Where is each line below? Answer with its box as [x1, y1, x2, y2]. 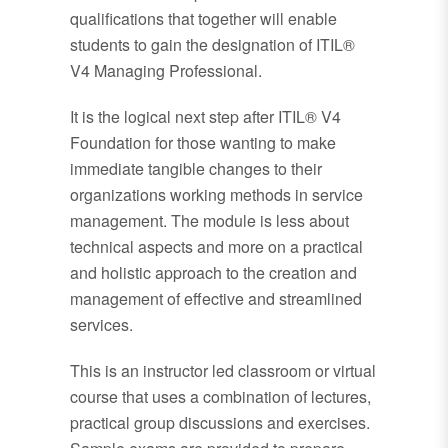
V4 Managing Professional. [70, 59, 262, 83]
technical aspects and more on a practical [70, 235, 363, 259]
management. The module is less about [70, 209, 349, 233]
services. [70, 313, 133, 337]
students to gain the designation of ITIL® [70, 33, 355, 57]
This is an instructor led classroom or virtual [70, 359, 376, 383]
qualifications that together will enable [70, 7, 337, 31]
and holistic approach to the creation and [70, 261, 357, 285]
